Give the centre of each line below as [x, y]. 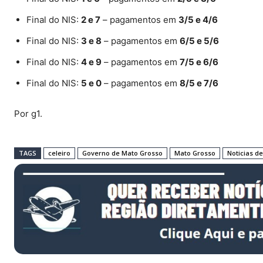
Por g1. [28, 113]
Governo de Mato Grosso [122, 153]
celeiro [59, 153]
